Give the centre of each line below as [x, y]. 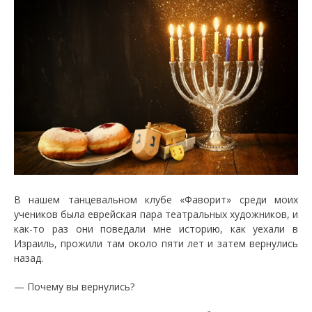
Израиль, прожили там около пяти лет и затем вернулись [156, 243]
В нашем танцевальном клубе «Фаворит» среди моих [156, 199]
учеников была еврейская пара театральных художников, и [156, 214]
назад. [29, 258]
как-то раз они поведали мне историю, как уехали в [156, 228]
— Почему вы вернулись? [74, 286]
